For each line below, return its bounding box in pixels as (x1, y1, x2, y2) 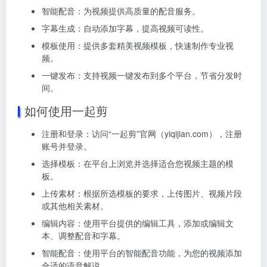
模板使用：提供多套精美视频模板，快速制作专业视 (42, 39, 234, 51)
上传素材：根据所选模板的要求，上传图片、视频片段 (42, 187, 242, 199)
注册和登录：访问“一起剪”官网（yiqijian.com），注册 (42, 127, 242, 139)
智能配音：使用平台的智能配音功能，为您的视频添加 (42, 246, 242, 259)
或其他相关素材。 (42, 199, 108, 212)
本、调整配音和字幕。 (42, 229, 125, 241)
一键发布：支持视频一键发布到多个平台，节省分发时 (42, 69, 242, 81)
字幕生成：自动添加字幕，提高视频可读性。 (42, 21, 209, 34)
